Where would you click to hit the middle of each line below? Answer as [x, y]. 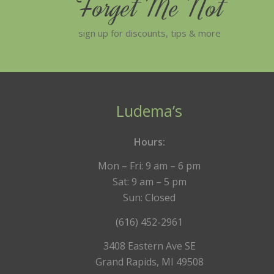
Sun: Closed [150, 198]
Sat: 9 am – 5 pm [149, 182]
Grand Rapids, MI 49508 [149, 262]
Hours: [149, 142]
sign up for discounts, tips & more [150, 33]
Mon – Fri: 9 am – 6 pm [150, 166]
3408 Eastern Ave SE [149, 246]
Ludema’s [150, 111]
